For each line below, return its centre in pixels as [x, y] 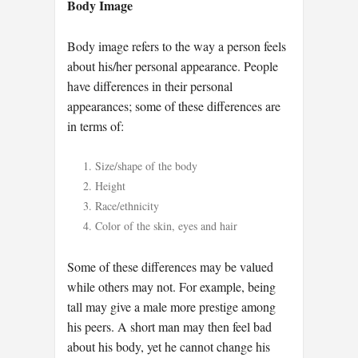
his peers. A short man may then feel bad [169, 326]
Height [110, 186]
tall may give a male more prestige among [171, 306]
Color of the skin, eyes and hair [166, 226]
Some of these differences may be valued [170, 266]
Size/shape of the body [146, 166]
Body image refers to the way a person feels [177, 46]
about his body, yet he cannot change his [169, 346]
